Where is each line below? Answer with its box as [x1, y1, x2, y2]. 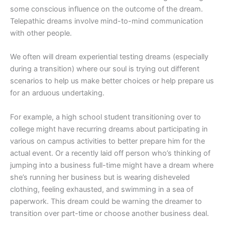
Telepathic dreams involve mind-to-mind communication [10, 17, 203, 26]
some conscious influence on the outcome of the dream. [10, 5, 203, 14]
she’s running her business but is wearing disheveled [10, 172, 190, 182]
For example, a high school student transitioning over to [10, 112, 201, 122]
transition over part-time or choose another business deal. [10, 208, 209, 218]
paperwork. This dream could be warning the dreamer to [10, 196, 202, 206]
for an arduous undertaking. [10, 88, 104, 98]
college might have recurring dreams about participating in [10, 124, 208, 134]
